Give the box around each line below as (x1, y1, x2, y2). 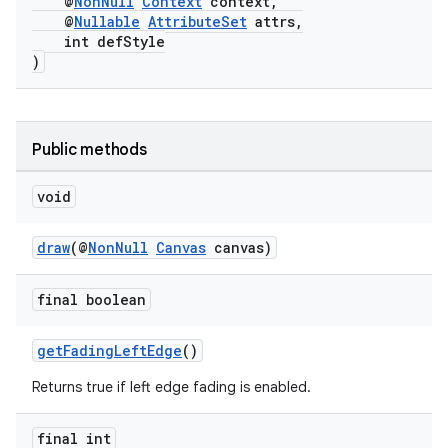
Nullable (74, 12, 140, 31)
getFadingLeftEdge (37, 341, 182, 360)
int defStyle (32, 32, 165, 51)
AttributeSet (148, 12, 247, 31)
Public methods (32, 140, 147, 160)
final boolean (37, 290, 146, 309)
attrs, (247, 12, 303, 31)
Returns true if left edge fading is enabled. (32, 378, 311, 396)
